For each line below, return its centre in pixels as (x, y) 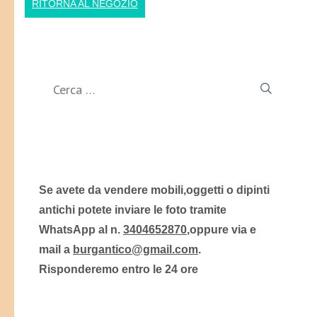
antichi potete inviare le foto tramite (133, 210)
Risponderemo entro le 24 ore (119, 269)
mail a (56, 249)
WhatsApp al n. (81, 230)
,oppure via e (221, 230)
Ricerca (251, 78)
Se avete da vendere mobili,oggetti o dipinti (154, 190)
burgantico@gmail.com (136, 249)
